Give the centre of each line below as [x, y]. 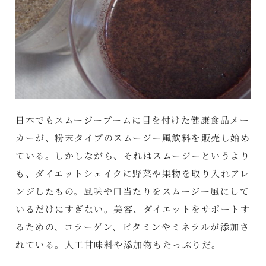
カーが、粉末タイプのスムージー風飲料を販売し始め [133, 137]
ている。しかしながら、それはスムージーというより [133, 155]
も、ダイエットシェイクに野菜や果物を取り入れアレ [133, 173]
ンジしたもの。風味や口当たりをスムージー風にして [133, 191]
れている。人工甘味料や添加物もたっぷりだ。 [118, 244]
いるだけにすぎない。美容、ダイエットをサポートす [133, 208]
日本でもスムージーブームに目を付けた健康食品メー [133, 119]
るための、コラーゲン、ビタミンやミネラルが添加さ [133, 226]
